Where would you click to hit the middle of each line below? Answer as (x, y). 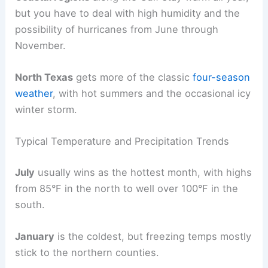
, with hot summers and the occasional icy (152, 94)
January (35, 237)
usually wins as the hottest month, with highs (144, 172)
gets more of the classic (133, 77)
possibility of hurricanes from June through (117, 29)
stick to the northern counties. (87, 253)
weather (34, 94)
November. (41, 45)
